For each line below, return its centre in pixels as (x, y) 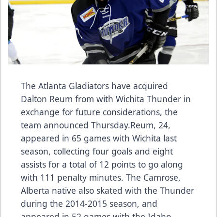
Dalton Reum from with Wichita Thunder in (106, 99)
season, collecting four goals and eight (97, 151)
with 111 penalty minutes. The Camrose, (101, 177)
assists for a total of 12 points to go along (102, 164)
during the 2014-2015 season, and (89, 203)
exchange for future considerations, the (99, 112)
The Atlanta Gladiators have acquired (94, 85)
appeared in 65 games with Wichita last (99, 138)
